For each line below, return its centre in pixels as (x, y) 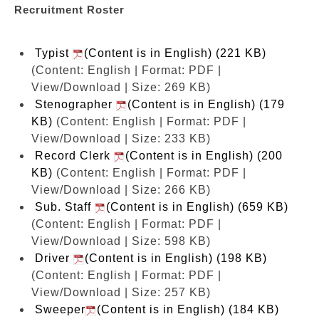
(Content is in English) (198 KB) (176, 258)
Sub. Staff (65, 206)
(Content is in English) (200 (204, 155)
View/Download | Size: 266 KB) (121, 189)
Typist (54, 53)
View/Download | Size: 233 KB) (121, 138)
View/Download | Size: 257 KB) (121, 292)
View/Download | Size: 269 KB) (121, 87)
